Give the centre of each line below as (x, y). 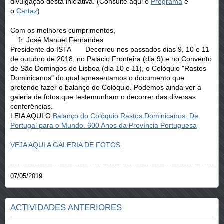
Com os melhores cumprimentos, (63, 30)
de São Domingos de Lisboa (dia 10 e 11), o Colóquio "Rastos (108, 68)
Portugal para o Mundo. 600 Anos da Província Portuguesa (104, 125)
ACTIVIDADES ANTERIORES (66, 207)
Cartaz (27, 11)
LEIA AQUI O (32, 116)
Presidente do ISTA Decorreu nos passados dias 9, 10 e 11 (110, 49)
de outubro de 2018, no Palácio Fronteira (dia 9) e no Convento (111, 59)
